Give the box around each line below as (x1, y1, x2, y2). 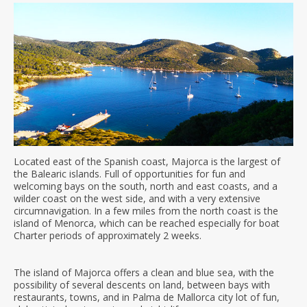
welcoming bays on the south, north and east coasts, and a (14, 180, 278, 193)
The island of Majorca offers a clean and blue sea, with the (14, 266, 274, 280)
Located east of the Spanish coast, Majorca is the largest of (14, 155, 280, 169)
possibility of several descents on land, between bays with (14, 278, 270, 292)
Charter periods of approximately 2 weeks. (14, 229, 201, 243)
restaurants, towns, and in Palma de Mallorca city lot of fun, (14, 291, 280, 304)
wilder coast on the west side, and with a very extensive (14, 192, 260, 206)
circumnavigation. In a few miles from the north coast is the (14, 204, 278, 218)
